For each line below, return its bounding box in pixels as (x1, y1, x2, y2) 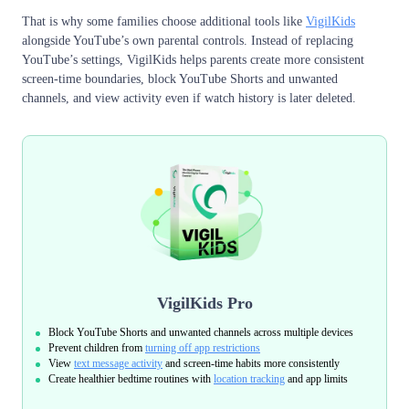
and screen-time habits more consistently (163, 357, 340, 371)
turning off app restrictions (145, 341, 260, 355)
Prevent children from (48, 341, 145, 355)
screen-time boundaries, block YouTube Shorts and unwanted (22, 72, 338, 87)
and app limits (285, 372, 348, 386)
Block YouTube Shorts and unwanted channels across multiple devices (48, 326, 353, 340)
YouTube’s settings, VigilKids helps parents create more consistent (22, 53, 364, 68)
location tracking (214, 372, 285, 386)
